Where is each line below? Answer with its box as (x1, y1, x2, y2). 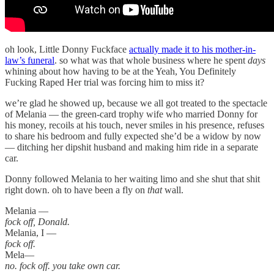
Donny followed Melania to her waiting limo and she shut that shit (5, 173, 260, 184)
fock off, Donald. (5, 216, 70, 227)
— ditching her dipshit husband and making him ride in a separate (5, 141, 258, 152)
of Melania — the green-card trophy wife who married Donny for (5, 108, 257, 119)
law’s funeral (5, 54, 54, 65)
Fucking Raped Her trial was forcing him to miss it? (5, 76, 204, 87)
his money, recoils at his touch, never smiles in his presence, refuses (5, 119, 264, 130)
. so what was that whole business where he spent (54, 54, 248, 65)
